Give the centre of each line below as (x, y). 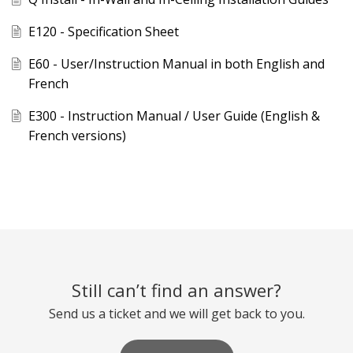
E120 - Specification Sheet (103, 32)
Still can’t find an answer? (176, 290)
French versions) (77, 136)
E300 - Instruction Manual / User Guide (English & (174, 116)
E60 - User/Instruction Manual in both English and (176, 64)
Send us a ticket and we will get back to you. (176, 313)
